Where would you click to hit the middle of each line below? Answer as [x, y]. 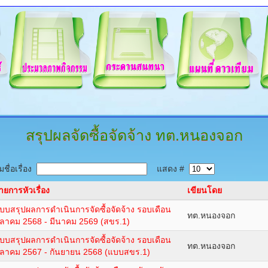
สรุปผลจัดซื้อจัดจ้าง [88, 135]
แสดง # [168, 169]
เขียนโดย [205, 190]
